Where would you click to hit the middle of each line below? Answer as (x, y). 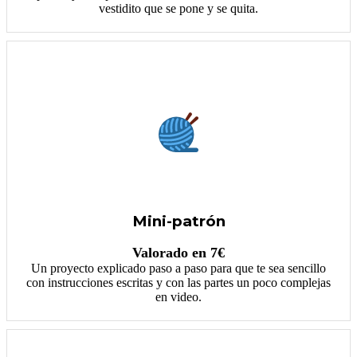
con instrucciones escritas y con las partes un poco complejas (178, 283)
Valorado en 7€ (178, 253)
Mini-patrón (178, 221)
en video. (178, 297)
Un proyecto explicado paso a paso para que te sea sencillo (178, 269)
